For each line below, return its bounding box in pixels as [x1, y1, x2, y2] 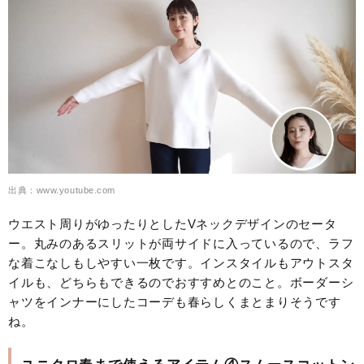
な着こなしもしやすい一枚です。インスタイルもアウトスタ [8, 255, 354, 270]
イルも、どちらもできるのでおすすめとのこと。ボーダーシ [8, 275, 354, 289]
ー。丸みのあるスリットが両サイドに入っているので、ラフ [8, 236, 354, 250]
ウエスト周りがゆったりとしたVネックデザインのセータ [8, 216, 337, 231]
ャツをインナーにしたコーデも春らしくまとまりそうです [8, 294, 341, 309]
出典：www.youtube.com [8, 184, 115, 195]
